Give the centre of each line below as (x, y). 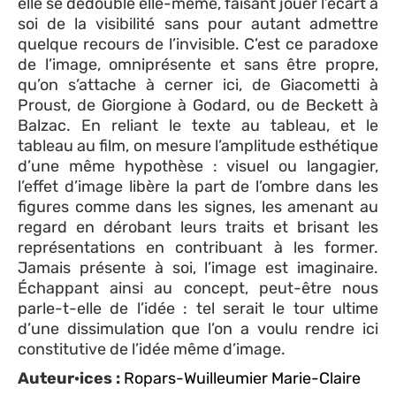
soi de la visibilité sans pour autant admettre (198, 23)
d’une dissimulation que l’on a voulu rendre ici (198, 328)
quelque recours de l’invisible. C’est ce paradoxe (198, 44)
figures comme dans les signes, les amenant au (198, 206)
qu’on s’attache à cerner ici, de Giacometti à (198, 84)
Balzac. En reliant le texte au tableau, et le (198, 125)
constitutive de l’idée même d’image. (152, 349)
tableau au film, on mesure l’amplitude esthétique (198, 145)
